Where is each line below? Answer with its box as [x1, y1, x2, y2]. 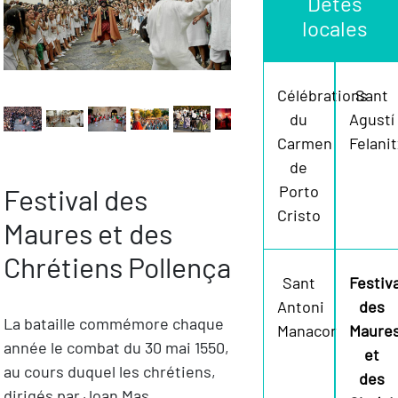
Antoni [276, 297, 324, 317]
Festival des [3, 182, 147, 217]
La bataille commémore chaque [3, 314, 224, 334]
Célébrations [276, 85, 368, 106]
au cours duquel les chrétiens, [3, 362, 216, 382]
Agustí [349, 109, 395, 130]
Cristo [276, 205, 321, 226]
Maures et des [3, 216, 172, 251]
